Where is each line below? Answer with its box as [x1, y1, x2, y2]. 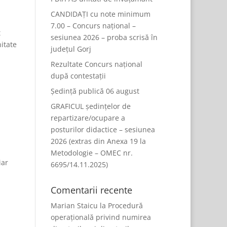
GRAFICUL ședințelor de [51, 101, 131, 111]
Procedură [108, 201, 143, 210]
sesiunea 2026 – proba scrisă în [51, 32, 158, 42]
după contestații [51, 71, 106, 81]
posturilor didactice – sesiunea [51, 125, 156, 134]
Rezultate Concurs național [51, 59, 143, 69]
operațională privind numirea [51, 212, 152, 222]
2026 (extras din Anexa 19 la [51, 136, 146, 146]
